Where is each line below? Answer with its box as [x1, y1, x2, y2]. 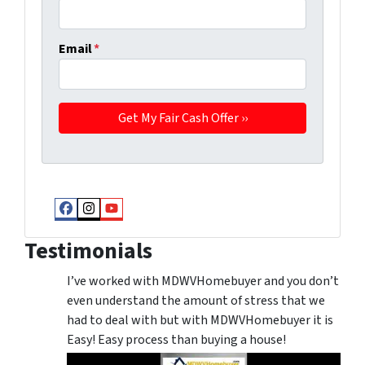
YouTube [110, 207, 191, 240]
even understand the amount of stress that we [67, 291, 325, 310]
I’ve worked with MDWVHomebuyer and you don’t [67, 271, 339, 290]
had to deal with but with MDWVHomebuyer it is [67, 310, 333, 329]
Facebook [64, 207, 156, 240]
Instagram [87, 207, 183, 240]
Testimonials [24, 234, 152, 267]
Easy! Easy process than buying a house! [67, 330, 286, 349]
